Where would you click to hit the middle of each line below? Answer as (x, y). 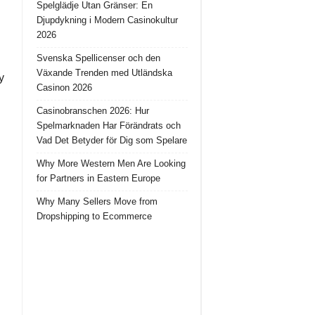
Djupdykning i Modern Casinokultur (107, 20)
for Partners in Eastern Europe (98, 178)
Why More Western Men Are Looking (111, 163)
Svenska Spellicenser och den (98, 58)
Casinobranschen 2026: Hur (93, 110)
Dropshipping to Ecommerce (94, 216)
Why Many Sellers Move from (97, 201)
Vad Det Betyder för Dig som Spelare (112, 140)
